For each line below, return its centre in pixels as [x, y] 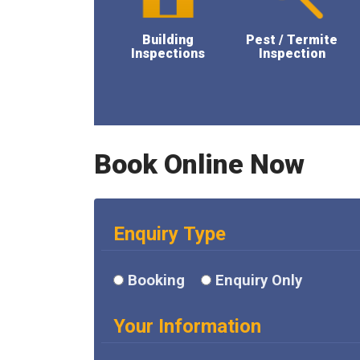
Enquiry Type [170, 234]
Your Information [187, 326]
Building [168, 40]
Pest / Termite [292, 40]
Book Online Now [199, 164]
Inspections [168, 53]
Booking [156, 280]
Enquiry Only [259, 280]
